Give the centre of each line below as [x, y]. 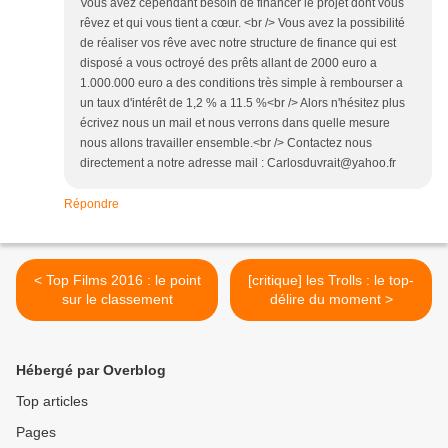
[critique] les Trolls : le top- [331, 279]
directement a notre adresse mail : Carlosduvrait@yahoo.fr [238, 162]
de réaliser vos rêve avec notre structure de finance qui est [238, 42]
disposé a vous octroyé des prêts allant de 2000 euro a [228, 62]
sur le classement [117, 298]
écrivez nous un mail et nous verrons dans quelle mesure [235, 122]
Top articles [52, 400]
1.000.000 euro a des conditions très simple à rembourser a [241, 82]
